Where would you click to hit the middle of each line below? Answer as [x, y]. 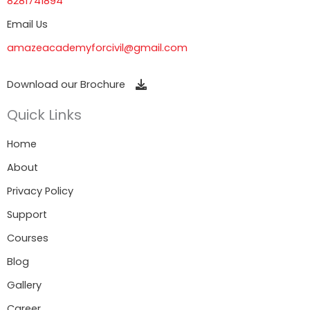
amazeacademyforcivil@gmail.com [97, 48]
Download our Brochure [66, 84]
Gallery [24, 285]
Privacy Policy [40, 191]
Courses [28, 238]
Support [27, 214]
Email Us [27, 25]
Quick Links [44, 115]
